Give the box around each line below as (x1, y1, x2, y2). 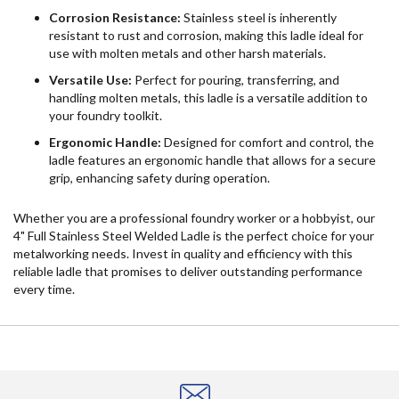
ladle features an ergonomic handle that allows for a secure (49, 151, 376, 167)
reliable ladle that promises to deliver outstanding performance (13, 263, 362, 279)
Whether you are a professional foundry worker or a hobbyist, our (13, 209, 375, 225)
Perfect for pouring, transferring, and (132, 71, 339, 87)
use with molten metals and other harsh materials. (49, 45, 326, 61)
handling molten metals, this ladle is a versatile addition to (49, 89, 368, 105)
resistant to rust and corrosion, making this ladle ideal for (49, 27, 363, 43)
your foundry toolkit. (49, 107, 162, 123)
